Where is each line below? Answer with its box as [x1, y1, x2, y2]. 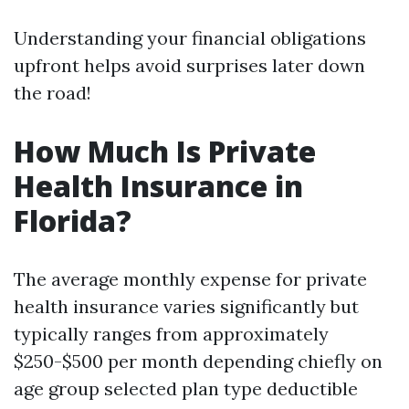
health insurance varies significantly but [14, 295, 359, 318]
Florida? [14, 201, 131, 240]
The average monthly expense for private [14, 267, 367, 290]
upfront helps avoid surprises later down [14, 54, 365, 77]
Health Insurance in [14, 166, 303, 205]
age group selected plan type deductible [14, 377, 358, 400]
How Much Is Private [14, 131, 316, 171]
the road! [14, 81, 91, 104]
